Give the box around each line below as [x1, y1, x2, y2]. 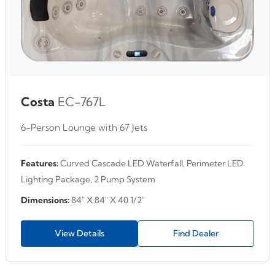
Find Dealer [172, 227, 219, 239]
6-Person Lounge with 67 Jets [21, 121, 147, 133]
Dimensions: [21, 194, 69, 206]
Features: [21, 157, 58, 169]
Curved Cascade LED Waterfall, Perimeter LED [58, 157, 244, 169]
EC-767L [58, 93, 106, 109]
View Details [54, 227, 104, 239]
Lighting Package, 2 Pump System [21, 173, 155, 185]
